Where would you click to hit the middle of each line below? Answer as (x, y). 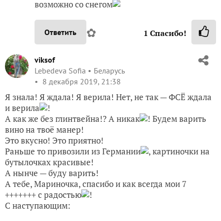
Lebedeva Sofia (60, 70)
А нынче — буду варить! (52, 173)
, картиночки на (179, 151)
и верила (22, 108)
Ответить (60, 32)
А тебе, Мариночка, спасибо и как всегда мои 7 (96, 184)
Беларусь (109, 70)
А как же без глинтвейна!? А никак (72, 118)
